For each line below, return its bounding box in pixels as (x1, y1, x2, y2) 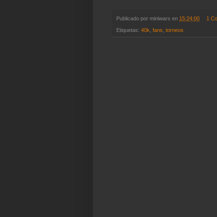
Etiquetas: (116, 27, 141, 33)
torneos (166, 27, 184, 33)
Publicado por (116, 15, 150, 22)
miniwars (150, 15, 170, 22)
